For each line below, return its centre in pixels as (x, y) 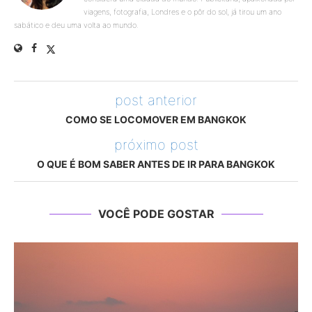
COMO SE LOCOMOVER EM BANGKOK (156, 120)
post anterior (156, 101)
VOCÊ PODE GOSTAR (156, 214)
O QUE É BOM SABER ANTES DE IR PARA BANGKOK (156, 164)
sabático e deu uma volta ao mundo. (76, 25)
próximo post (156, 145)
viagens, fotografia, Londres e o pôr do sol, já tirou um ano (182, 12)
